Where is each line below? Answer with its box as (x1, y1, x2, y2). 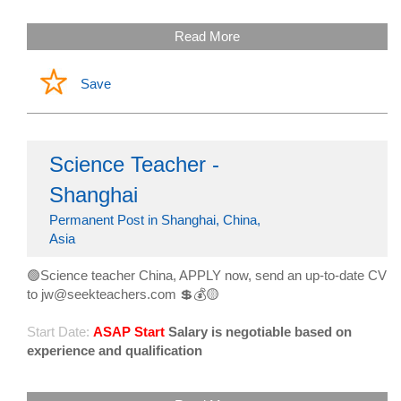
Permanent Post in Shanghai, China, (49, 212, 260, 228)
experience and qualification (27, 343, 202, 359)
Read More (175, 29, 240, 45)
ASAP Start (93, 324, 165, 340)
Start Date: (27, 324, 90, 340)
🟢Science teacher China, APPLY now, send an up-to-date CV (27, 268, 387, 284)
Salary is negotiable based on (168, 324, 352, 340)
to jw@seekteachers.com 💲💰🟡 (27, 286, 219, 303)
